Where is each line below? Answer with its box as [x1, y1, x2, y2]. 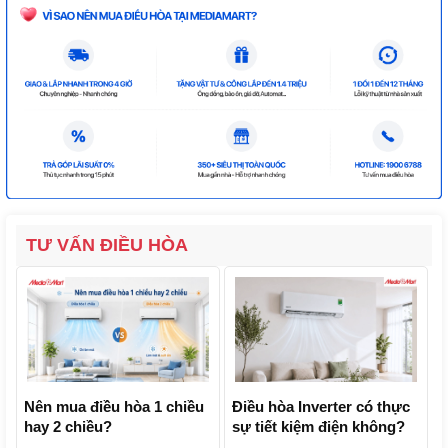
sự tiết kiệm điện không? [232, 417, 405, 435]
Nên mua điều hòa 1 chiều [24, 397, 204, 415]
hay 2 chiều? [24, 417, 112, 435]
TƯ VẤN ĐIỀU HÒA [26, 234, 188, 255]
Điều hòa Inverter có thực [232, 397, 410, 415]
